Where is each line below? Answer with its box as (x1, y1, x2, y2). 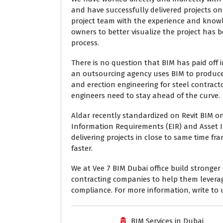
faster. (71, 144, 93, 153)
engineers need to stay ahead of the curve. (71, 91, 220, 101)
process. (71, 38, 99, 48)
